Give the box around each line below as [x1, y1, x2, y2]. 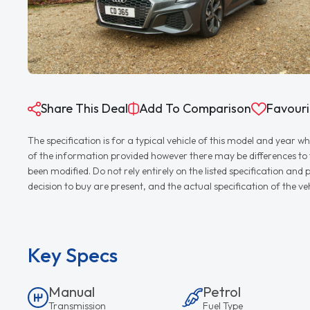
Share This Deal [41, 100, 129, 117]
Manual [48, 283, 95, 301]
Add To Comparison [139, 100, 252, 117]
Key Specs [28, 242, 118, 268]
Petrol [202, 283, 241, 301]
